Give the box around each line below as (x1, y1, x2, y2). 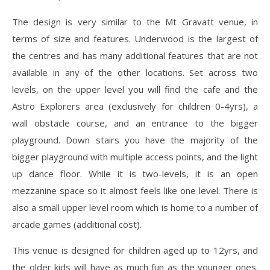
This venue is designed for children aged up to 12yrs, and (12, 243, 258, 256)
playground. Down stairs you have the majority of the (12, 133, 258, 146)
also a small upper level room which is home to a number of (12, 201, 258, 213)
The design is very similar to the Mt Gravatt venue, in (12, 15, 258, 28)
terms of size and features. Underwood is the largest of (12, 32, 258, 45)
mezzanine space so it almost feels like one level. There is (12, 184, 258, 196)
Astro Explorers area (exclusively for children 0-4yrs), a (12, 99, 258, 112)
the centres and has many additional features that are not (12, 49, 258, 61)
